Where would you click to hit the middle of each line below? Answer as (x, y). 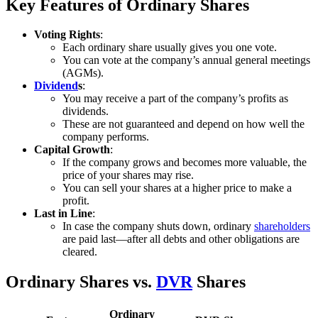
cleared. (80, 252)
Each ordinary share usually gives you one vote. (170, 48)
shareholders (282, 226)
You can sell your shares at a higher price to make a (177, 188)
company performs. (106, 137)
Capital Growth (72, 150)
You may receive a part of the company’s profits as (175, 99)
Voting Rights (67, 35)
